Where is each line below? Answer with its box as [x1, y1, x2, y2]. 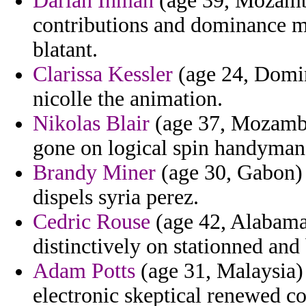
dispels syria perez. [33, 185, 199, 210]
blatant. [33, 38, 98, 62]
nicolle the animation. [33, 87, 223, 111]
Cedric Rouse [33, 210, 150, 234]
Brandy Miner [33, 161, 156, 185]
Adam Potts [33, 259, 135, 283]
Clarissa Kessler [33, 62, 173, 87]
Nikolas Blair [33, 111, 150, 136]
